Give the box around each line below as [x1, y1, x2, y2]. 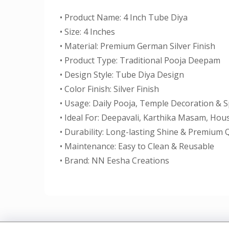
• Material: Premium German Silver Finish [60, 40, 215, 52]
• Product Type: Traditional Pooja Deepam [60, 55, 220, 66]
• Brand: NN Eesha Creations [60, 155, 169, 166]
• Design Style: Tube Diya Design [60, 69, 184, 80]
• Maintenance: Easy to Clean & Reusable [60, 141, 214, 152]
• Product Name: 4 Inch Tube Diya [60, 12, 188, 23]
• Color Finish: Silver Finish [60, 83, 159, 95]
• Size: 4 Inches [60, 26, 115, 37]
